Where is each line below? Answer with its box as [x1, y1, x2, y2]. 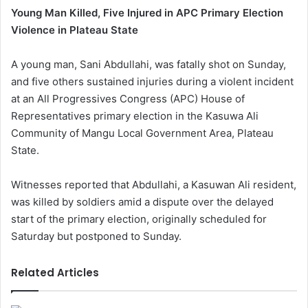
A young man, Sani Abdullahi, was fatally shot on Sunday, [11, 58, 286, 71]
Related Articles [11, 265, 99, 280]
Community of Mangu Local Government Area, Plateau [11, 126, 274, 140]
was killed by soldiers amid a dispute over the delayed [11, 195, 274, 208]
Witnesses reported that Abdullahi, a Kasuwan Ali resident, [11, 178, 296, 191]
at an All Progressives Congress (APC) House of [11, 92, 245, 105]
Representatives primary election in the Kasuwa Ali [11, 109, 258, 122]
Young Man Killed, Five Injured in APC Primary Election [11, 6, 283, 19]
